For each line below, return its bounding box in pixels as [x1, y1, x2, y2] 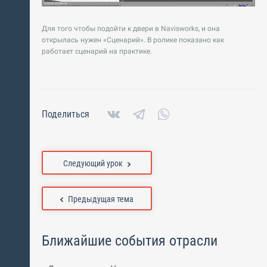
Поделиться [42, 108, 89, 120]
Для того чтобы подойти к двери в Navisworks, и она [42, 24, 220, 33]
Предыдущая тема [68, 194, 133, 204]
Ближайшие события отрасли [42, 232, 218, 250]
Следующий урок [63, 159, 123, 169]
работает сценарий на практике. [42, 47, 152, 56]
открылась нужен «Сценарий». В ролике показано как [42, 36, 224, 45]
